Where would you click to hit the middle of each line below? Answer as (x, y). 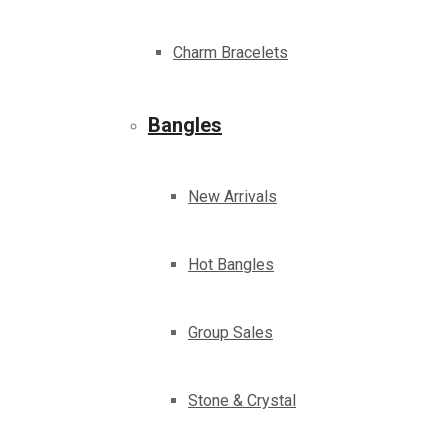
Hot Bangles (231, 265)
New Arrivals (232, 197)
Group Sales (230, 333)
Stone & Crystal (242, 401)
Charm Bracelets (230, 53)
